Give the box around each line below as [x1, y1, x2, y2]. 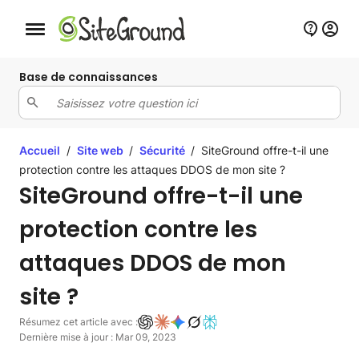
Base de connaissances [19, 69, 158, 85]
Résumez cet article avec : [19, 316, 138, 328]
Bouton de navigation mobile [25, 27, 135, 38]
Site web [77, 143, 126, 157]
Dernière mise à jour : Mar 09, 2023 [19, 331, 176, 343]
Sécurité [139, 143, 188, 157]
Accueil [19, 143, 60, 157]
